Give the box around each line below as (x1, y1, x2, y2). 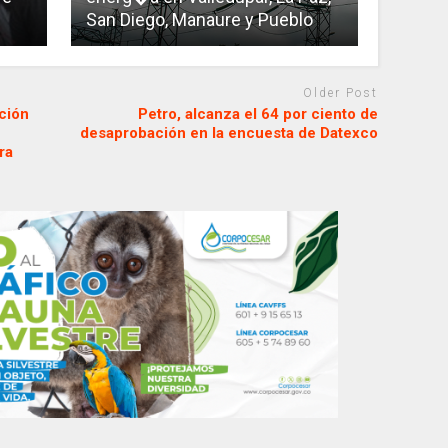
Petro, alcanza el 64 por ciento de (138, 104, 379, 123)
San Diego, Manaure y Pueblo (85, 9, 313, 31)
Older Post (303, 86, 379, 101)
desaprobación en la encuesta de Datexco (80, 123, 379, 142)
